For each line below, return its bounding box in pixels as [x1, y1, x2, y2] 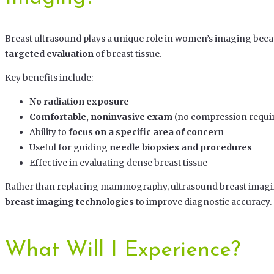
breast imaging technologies [5, 196, 134, 208]
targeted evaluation [5, 48, 94, 60]
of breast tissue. [94, 48, 161, 60]
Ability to [29, 127, 68, 138]
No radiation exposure [29, 96, 129, 108]
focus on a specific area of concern [68, 127, 224, 138]
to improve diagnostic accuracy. [134, 196, 272, 208]
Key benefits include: [5, 72, 93, 84]
